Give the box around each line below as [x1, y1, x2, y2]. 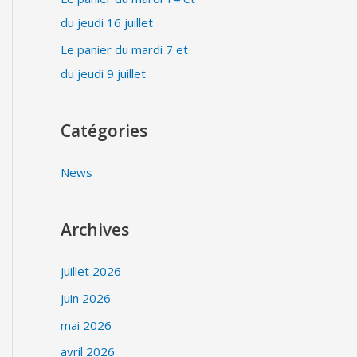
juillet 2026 [61, 263, 121, 279]
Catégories [61, 120, 147, 142]
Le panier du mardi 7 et [61, 41, 188, 57]
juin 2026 [61, 289, 111, 306]
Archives [61, 218, 129, 241]
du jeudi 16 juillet [61, 14, 153, 31]
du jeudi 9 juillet [61, 65, 146, 81]
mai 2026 [61, 316, 112, 333]
